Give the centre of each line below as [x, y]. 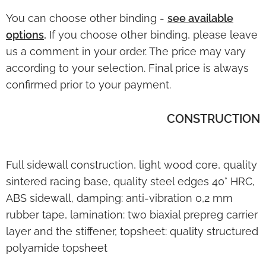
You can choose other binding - [87, 18]
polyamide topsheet [57, 248]
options [25, 34]
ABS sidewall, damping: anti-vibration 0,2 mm [119, 198]
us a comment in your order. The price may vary [126, 51]
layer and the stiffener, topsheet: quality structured [132, 231]
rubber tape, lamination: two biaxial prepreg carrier [132, 214]
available [211, 18]
